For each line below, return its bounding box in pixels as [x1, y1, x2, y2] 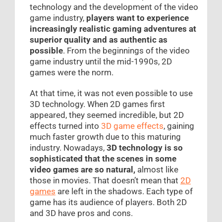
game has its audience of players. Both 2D [30, 197, 187, 208]
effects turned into [30, 121, 101, 131]
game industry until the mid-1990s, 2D [30, 56, 172, 67]
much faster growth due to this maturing [30, 132, 181, 142]
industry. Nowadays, [30, 143, 105, 153]
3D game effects [101, 121, 164, 131]
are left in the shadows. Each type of [55, 186, 193, 197]
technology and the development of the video [30, 2, 198, 12]
